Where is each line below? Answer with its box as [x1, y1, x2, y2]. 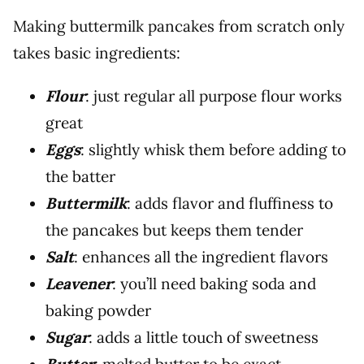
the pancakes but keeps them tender [45, 220, 303, 240]
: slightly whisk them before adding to [80, 140, 346, 160]
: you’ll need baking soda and [112, 274, 316, 294]
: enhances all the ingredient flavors [74, 247, 328, 267]
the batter [45, 167, 115, 187]
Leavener [45, 274, 112, 294]
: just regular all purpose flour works [85, 86, 342, 106]
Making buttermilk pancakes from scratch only [13, 16, 344, 37]
